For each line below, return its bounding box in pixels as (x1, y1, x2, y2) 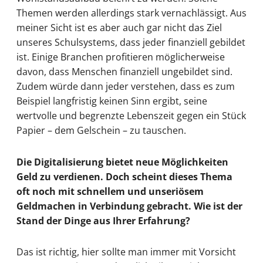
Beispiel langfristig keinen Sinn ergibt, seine (16, 95, 207, 108)
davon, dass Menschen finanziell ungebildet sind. (16, 65, 232, 79)
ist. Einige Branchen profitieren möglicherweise (16, 50, 225, 64)
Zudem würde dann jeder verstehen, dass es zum (16, 80, 235, 93)
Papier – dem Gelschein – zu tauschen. (16, 124, 186, 137)
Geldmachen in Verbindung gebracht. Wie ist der (16, 199, 242, 213)
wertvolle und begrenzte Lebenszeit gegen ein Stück (16, 109, 246, 123)
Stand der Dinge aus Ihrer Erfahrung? (16, 214, 190, 227)
